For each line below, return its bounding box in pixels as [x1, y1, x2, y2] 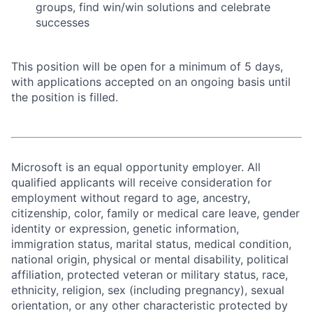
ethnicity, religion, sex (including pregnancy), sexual [11, 283, 284, 297]
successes [36, 15, 89, 29]
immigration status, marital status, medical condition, [11, 237, 291, 251]
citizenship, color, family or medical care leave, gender [11, 206, 300, 220]
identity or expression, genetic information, [11, 221, 239, 235]
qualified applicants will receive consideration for [11, 175, 272, 189]
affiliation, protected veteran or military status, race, [11, 268, 288, 282]
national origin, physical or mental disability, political [11, 252, 289, 266]
